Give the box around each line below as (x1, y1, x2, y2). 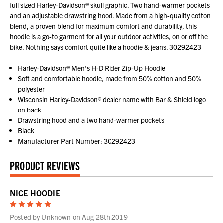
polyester (18, 84, 45, 94)
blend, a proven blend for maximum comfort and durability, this (10, 21, 197, 31)
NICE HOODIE (10, 188, 60, 198)
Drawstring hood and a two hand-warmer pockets (18, 115, 165, 125)
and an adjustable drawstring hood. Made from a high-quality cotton (10, 11, 211, 20)
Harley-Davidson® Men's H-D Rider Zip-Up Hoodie (18, 63, 166, 73)
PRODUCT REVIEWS (10, 158, 80, 173)
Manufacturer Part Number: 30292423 (18, 136, 136, 146)
